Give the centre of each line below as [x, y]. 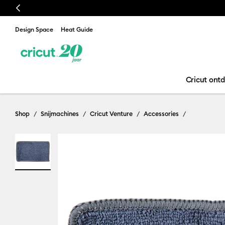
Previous [28, 8]
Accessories [161, 114]
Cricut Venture [111, 114]
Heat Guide [77, 29]
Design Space [34, 29]
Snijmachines [60, 114]
